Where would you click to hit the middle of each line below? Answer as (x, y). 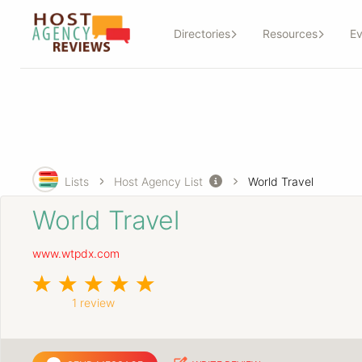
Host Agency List (159, 181)
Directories (202, 34)
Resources (290, 34)
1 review (93, 303)
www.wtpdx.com (76, 254)
